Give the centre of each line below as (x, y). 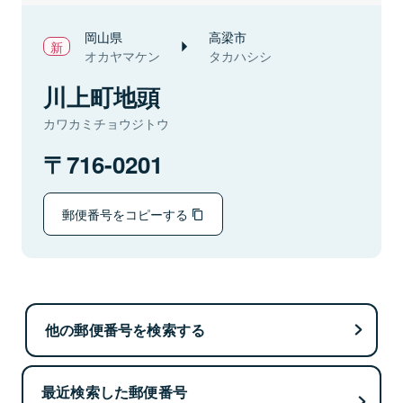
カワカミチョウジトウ (106, 123)
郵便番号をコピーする (127, 214)
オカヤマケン (122, 56)
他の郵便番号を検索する (125, 329)
